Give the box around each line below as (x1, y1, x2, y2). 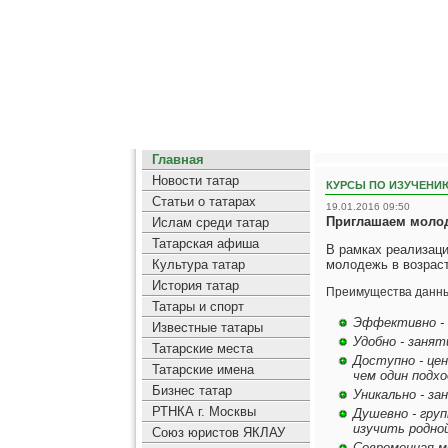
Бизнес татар (151, 383, 232, 399)
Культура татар (151, 257, 245, 273)
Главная (151, 152, 204, 168)
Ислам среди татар (151, 215, 269, 231)
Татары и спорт (151, 299, 244, 315)
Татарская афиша (151, 236, 259, 252)
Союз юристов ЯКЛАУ (151, 425, 285, 441)
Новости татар (151, 173, 239, 189)
